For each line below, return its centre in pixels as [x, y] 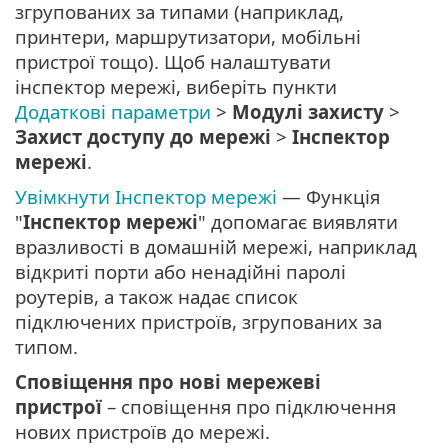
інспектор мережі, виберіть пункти [176, 87]
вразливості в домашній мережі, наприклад [216, 247]
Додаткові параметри [113, 112]
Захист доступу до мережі [143, 137]
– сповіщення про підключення [249, 407]
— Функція [328, 197]
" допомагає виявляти [298, 222]
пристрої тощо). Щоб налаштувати [173, 62]
